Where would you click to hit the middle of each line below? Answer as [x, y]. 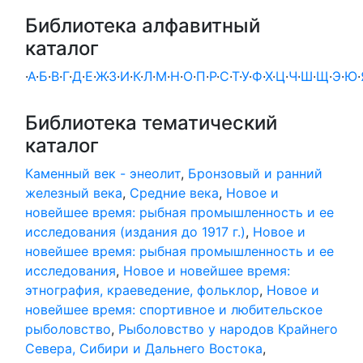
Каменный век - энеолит [103, 173]
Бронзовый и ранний [255, 173]
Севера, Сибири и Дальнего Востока [144, 348]
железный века [74, 193]
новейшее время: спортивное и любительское [174, 310]
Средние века [174, 193]
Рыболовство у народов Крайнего [228, 329]
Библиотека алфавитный [143, 26]
